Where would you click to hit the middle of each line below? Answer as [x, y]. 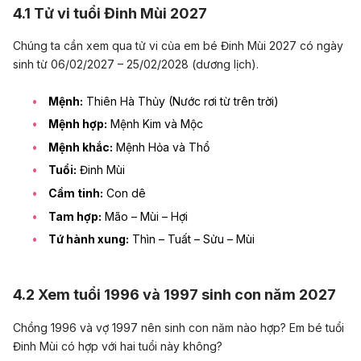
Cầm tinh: [76, 193]
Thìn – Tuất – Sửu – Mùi [192, 239]
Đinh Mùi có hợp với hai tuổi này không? [118, 346]
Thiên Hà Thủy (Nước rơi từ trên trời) [181, 101]
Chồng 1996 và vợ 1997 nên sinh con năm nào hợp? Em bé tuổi [178, 327]
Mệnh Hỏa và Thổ [161, 147]
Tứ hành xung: [89, 239]
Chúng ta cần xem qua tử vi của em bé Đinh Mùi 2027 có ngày [178, 46]
